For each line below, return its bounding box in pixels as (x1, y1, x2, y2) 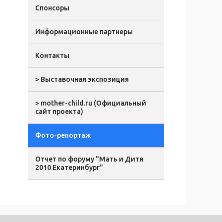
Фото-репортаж (35, 131, 91, 139)
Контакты (35, 52, 69, 59)
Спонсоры (35, 4, 69, 12)
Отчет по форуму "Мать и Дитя (35, 155, 143, 163)
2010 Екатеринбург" (35, 164, 103, 171)
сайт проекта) (35, 108, 83, 115)
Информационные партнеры (35, 28, 133, 36)
